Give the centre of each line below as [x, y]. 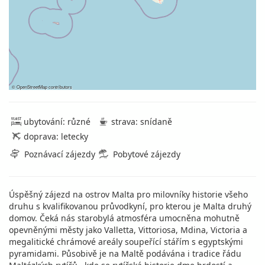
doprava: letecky [56, 136]
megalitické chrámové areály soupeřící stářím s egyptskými [126, 242]
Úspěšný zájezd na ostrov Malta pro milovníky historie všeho [128, 194]
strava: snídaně [142, 122]
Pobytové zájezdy [147, 154]
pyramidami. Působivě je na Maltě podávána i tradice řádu [125, 253]
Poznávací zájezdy [60, 154]
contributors [60, 87]
